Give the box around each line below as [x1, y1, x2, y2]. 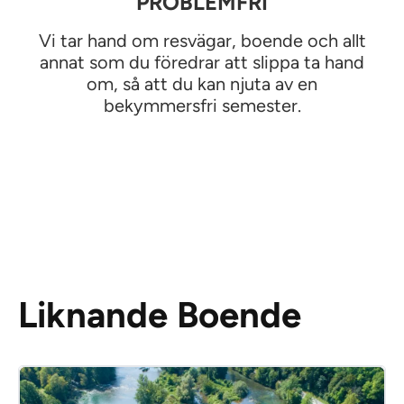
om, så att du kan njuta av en [87, 72, 317, 95]
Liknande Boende [18, 292, 301, 336]
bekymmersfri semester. [103, 94, 301, 116]
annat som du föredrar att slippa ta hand [40, 50, 364, 73]
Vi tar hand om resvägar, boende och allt [38, 29, 366, 51]
